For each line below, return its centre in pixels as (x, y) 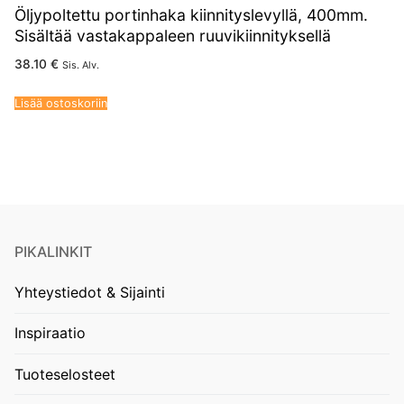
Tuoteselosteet (65, 374)
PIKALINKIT (53, 252)
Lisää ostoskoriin (61, 104)
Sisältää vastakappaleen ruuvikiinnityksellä (173, 35)
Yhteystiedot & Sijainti (90, 293)
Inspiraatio (50, 333)
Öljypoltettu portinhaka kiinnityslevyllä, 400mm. (191, 14)
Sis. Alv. (81, 65)
